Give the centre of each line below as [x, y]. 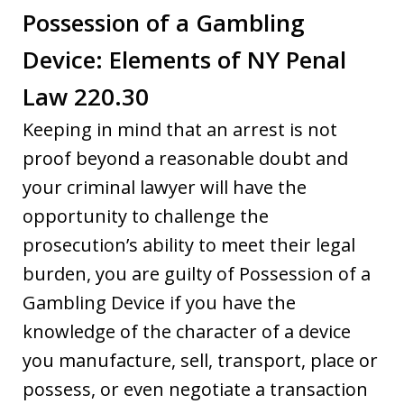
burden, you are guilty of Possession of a [197, 273]
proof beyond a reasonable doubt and [185, 158]
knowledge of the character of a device [187, 331]
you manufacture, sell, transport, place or [200, 360]
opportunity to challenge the [146, 216]
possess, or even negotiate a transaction [195, 389]
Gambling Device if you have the [159, 302]
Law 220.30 [86, 96]
